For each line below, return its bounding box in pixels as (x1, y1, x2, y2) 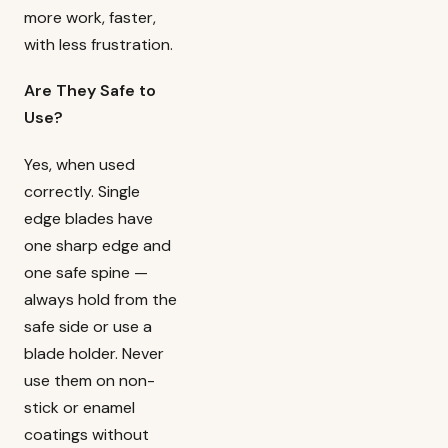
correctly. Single (24, 180, 140, 202)
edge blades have (24, 207, 153, 229)
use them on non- (24, 369, 155, 391)
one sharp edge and (24, 234, 171, 256)
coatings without (24, 423, 149, 445)
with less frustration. (24, 34, 173, 56)
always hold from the (24, 288, 177, 310)
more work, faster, (24, 7, 156, 29)
